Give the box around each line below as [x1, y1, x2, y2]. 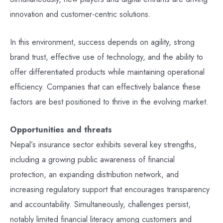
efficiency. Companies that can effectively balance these [10, 81, 201, 93]
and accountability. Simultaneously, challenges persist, [10, 198, 191, 211]
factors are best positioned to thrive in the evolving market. [10, 96, 209, 108]
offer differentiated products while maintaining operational [10, 66, 205, 78]
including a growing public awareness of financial [10, 153, 175, 166]
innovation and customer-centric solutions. [10, 7, 151, 20]
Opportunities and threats [10, 123, 112, 136]
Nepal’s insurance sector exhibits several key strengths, [10, 138, 197, 151]
